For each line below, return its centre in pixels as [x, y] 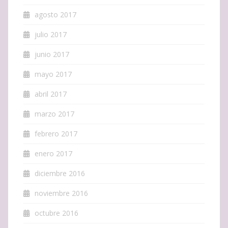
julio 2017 [51, 34]
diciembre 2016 [60, 173]
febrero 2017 [56, 133]
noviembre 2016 [61, 193]
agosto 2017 [55, 14]
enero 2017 [53, 153]
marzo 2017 [54, 113]
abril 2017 [51, 94]
